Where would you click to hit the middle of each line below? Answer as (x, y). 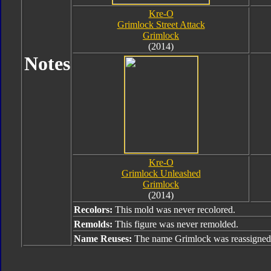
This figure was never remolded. (177, 224)
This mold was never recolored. (175, 210)
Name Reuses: (104, 239)
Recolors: (94, 210)
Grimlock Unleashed (161, 173)
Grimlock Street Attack (161, 24)
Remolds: (94, 224)
